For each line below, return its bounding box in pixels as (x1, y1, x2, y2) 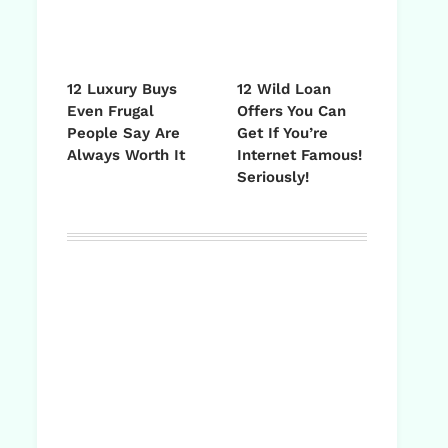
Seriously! (237, 168, 309, 187)
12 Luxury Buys (67, 80, 177, 99)
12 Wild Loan (237, 80, 331, 99)
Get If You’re (237, 124, 328, 143)
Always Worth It (67, 146, 185, 165)
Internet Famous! (237, 146, 362, 165)
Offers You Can (237, 102, 346, 121)
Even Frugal (67, 102, 154, 121)
